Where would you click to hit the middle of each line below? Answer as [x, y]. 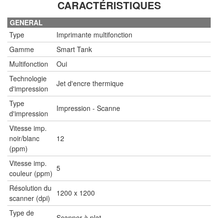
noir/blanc [24, 138]
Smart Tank [74, 49]
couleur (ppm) [31, 173]
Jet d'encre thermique [90, 83]
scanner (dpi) [30, 198]
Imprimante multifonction [94, 34]
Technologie [28, 78]
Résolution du [30, 188]
